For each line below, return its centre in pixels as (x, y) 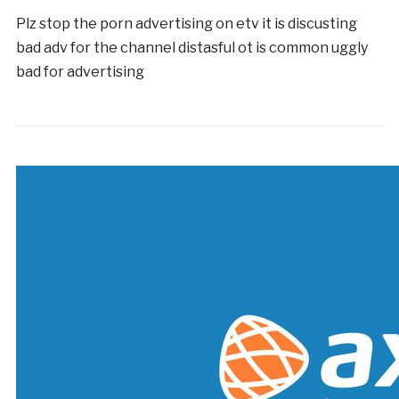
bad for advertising (80, 71)
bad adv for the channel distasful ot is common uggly (191, 47)
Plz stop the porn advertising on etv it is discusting (186, 23)
